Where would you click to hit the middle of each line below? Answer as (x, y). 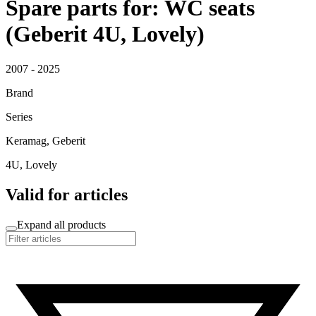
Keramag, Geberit (45, 140)
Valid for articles (67, 194)
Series (19, 116)
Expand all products (61, 224)
